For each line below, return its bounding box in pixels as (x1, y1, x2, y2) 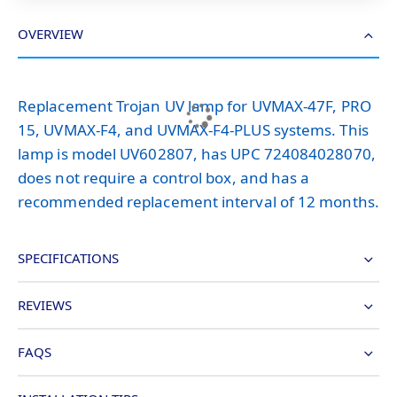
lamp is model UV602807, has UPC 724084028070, (18, 143, 376, 164)
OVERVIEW (18, 24, 83, 43)
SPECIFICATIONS (18, 248, 119, 267)
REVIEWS (18, 295, 72, 314)
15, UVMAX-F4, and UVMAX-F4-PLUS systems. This (18, 119, 369, 140)
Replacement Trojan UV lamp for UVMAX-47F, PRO (18, 95, 371, 116)
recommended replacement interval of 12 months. (18, 191, 379, 212)
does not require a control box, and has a (18, 167, 310, 188)
